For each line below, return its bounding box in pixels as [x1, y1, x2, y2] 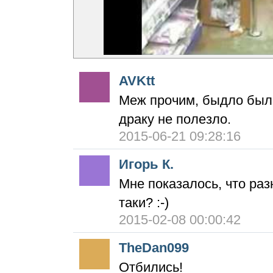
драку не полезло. [119, 112, 231, 127]
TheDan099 [119, 240, 189, 255]
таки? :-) [119, 195, 172, 210]
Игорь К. [119, 157, 174, 172]
